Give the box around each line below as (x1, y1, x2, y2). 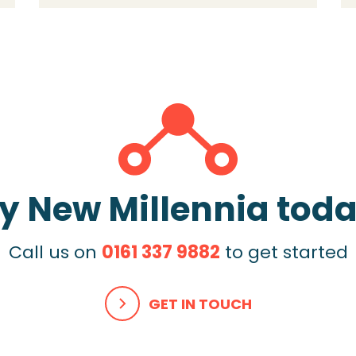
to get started (219, 239, 348, 265)
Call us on (8, 239, 102, 265)
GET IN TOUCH (148, 293, 252, 314)
